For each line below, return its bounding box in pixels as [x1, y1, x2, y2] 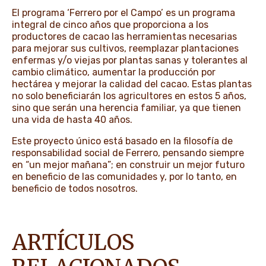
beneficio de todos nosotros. [12, 183, 138, 195]
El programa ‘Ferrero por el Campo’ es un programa [12, 7, 235, 19]
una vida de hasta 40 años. [12, 114, 135, 126]
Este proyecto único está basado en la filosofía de [12, 135, 233, 147]
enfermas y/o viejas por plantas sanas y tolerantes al [12, 55, 248, 66]
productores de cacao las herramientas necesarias [12, 31, 237, 43]
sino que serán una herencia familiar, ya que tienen [12, 102, 241, 114]
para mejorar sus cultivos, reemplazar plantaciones [12, 43, 239, 55]
